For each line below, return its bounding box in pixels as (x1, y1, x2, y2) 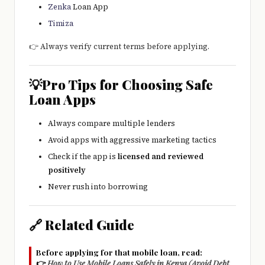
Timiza (48, 18, 73, 28)
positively (48, 165, 86, 176)
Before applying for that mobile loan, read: (36, 247, 202, 258)
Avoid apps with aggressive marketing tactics (48, 134, 216, 145)
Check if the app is (48, 151, 118, 162)
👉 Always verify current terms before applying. (29, 41, 209, 51)
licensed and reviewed (118, 151, 203, 162)
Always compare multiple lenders (48, 118, 175, 128)
